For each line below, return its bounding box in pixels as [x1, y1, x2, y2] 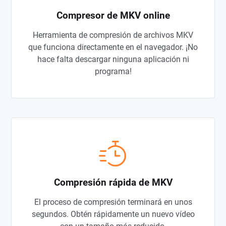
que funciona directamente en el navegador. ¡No [28, 42, 198, 52]
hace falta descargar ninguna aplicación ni [37, 54, 189, 64]
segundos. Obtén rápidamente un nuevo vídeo [31, 209, 195, 219]
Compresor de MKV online [56, 10, 170, 21]
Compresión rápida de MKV [53, 177, 173, 188]
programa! [94, 67, 132, 76]
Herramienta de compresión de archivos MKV [33, 30, 193, 40]
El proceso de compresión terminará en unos [34, 197, 192, 207]
